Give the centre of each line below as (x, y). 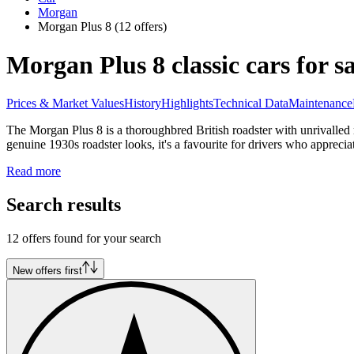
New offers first (47, 271)
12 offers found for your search (84, 239)
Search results (64, 205)
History (143, 104)
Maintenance (320, 104)
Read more (34, 171)
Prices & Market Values (65, 104)
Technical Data (251, 104)
